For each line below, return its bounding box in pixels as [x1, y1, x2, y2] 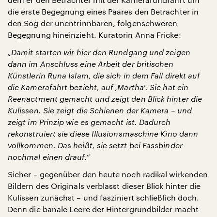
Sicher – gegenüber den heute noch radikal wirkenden [8, 170, 208, 179]
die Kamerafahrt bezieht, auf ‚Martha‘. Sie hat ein [8, 82, 188, 92]
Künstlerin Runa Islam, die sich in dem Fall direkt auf [8, 71, 201, 80]
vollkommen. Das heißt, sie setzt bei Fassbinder [8, 140, 183, 150]
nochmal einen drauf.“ [8, 152, 90, 161]
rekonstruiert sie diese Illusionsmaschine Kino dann [8, 129, 199, 138]
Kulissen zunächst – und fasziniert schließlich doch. [8, 193, 200, 202]
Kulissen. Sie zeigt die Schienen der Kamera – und [8, 106, 192, 115]
